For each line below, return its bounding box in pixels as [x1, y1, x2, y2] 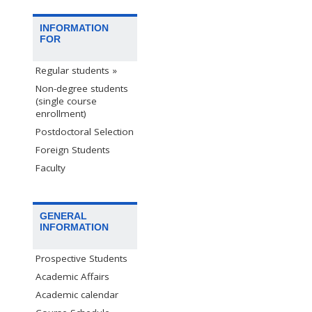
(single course [36, 94, 97, 107]
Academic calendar [36, 288, 118, 302]
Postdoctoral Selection [36, 125, 134, 138]
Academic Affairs [36, 270, 109, 283]
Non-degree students [36, 81, 128, 95]
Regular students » [36, 63, 117, 77]
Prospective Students [36, 252, 127, 265]
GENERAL [40, 210, 87, 222]
